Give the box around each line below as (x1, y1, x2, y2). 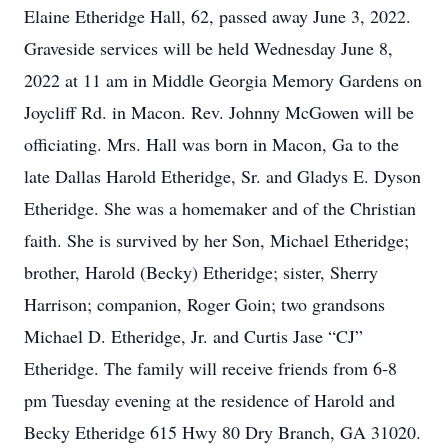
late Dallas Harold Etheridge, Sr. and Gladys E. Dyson (24, 164, 421, 188)
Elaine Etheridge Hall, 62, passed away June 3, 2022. (24, 4, 411, 28)
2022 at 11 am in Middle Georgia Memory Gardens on (24, 68, 422, 92)
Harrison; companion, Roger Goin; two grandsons (24, 292, 385, 316)
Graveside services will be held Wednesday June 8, (24, 36, 393, 60)
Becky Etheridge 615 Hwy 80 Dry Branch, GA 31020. (24, 420, 421, 444)
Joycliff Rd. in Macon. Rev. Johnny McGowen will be (24, 100, 414, 124)
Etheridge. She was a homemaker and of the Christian (24, 196, 416, 220)
